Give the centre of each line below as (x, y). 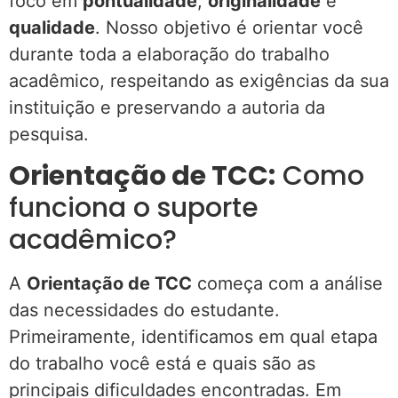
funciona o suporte (134, 208)
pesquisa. (49, 134)
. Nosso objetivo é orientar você (229, 27)
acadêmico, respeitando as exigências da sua (199, 80)
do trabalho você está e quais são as (162, 364)
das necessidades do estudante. (144, 310)
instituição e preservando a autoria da (167, 107)
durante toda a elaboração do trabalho (169, 54)
